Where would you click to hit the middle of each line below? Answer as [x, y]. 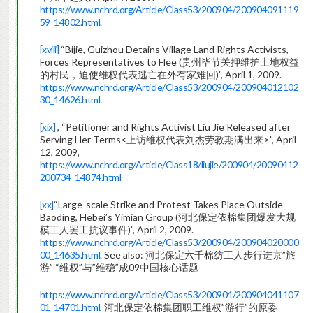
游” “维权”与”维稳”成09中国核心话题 [119, 268]
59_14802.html [70, 22]
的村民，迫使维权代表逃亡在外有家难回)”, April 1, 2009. [160, 75]
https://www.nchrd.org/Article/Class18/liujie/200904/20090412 [169, 165]
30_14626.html [70, 100]
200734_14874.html [80, 177]
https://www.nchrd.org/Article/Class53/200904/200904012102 [169, 87]
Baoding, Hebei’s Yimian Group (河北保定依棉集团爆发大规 [167, 217]
